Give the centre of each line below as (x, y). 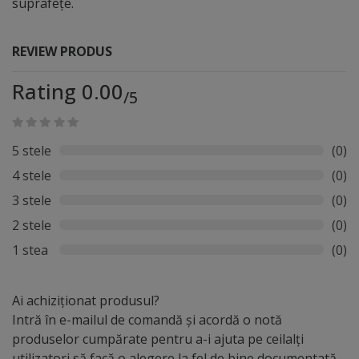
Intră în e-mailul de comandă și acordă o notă (147, 319)
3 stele (32, 200)
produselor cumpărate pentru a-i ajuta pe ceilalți (158, 339)
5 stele (32, 150)
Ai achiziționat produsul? (86, 300)
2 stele (32, 225)
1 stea (30, 250)
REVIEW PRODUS (62, 51)
